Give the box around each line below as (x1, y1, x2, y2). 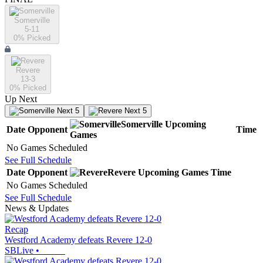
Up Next (5, 94, 37, 104)
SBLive (5, 245, 33, 256)
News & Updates (5, 203, 69, 214)
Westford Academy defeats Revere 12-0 (5, 235, 152, 245)
